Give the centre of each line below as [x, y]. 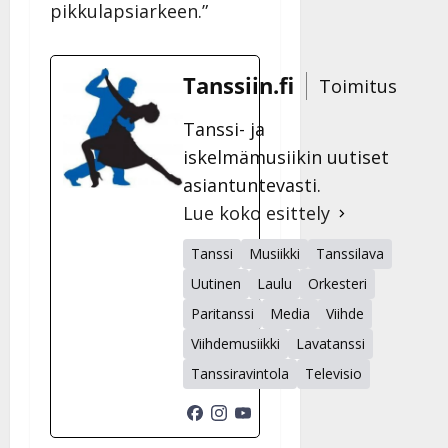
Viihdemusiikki [235, 344]
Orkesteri [337, 284]
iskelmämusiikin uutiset [286, 157]
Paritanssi [222, 314]
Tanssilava [350, 254]
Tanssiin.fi [238, 85]
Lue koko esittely [256, 213]
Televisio [333, 374]
